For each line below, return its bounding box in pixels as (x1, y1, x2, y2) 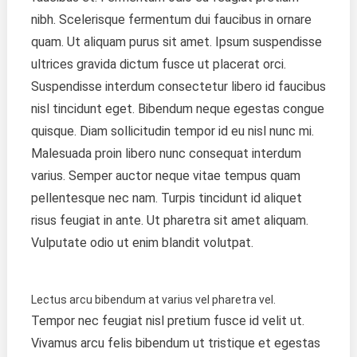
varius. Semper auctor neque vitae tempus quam (30, 167, 300, 183)
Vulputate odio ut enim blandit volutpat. (30, 234, 253, 250)
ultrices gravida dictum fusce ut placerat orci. (30, 56, 286, 72)
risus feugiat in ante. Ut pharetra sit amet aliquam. (30, 212, 308, 228)
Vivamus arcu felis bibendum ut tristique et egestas (30, 335, 320, 351)
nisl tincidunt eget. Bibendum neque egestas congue (30, 100, 324, 116)
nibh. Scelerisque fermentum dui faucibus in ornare (30, 11, 312, 27)
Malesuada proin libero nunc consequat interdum (30, 145, 301, 161)
